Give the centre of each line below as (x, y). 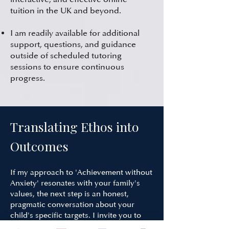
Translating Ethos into (75, 127)
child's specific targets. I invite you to (76, 215)
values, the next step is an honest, (70, 194)
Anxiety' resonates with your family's (75, 183)
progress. (28, 78)
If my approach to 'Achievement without (81, 173)
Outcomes (39, 146)
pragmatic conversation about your (72, 205)
